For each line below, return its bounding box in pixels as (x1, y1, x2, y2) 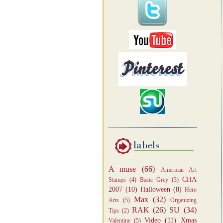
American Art (160, 166, 197, 174)
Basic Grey (139, 176, 168, 184)
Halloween (140, 186, 170, 194)
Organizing (170, 197, 197, 204)
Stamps (108, 176, 126, 184)
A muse (108, 164, 136, 174)
